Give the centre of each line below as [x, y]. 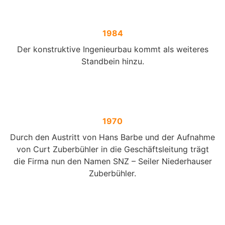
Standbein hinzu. [113, 62]
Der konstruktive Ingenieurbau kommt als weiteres [113, 49]
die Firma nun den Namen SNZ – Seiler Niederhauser [113, 161]
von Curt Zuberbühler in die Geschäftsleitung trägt [113, 149]
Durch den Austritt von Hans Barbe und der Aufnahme [113, 137]
